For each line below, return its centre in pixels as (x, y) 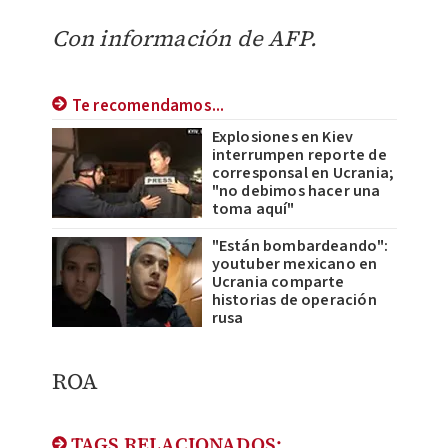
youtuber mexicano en (294, 264)
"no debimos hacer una (296, 191)
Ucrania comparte (278, 282)
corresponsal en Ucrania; (303, 173)
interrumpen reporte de (299, 155)
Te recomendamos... (148, 106)
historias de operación (294, 300)
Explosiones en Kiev (282, 137)
